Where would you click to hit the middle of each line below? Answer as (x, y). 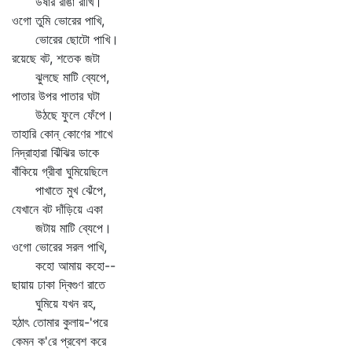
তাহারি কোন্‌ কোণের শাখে (62, 134)
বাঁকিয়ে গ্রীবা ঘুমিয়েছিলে (60, 171)
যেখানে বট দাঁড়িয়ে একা (57, 209)
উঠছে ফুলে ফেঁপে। (63, 115)
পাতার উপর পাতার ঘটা (56, 96)
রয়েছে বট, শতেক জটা (56, 58)
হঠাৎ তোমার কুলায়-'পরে (60, 322)
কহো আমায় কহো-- (64, 266)
